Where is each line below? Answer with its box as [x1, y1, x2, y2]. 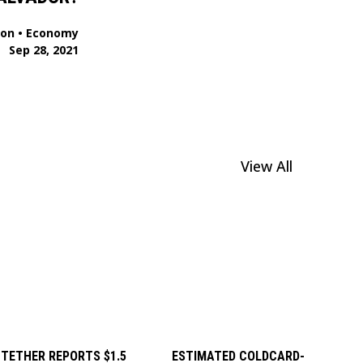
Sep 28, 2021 [9, 41, 79, 58]
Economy [26, 24, 79, 41]
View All [241, 156, 293, 177]
